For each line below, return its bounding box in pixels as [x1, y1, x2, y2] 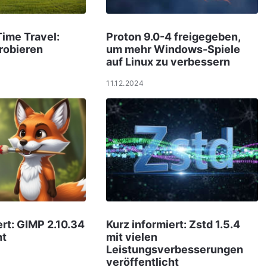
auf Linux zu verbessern [106, 55, 231, 68]
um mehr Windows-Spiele [106, 42, 241, 55]
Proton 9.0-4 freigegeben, [106, 30, 241, 43]
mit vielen [106, 230, 158, 243]
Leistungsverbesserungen [106, 243, 244, 256]
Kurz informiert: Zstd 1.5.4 [106, 218, 241, 231]
